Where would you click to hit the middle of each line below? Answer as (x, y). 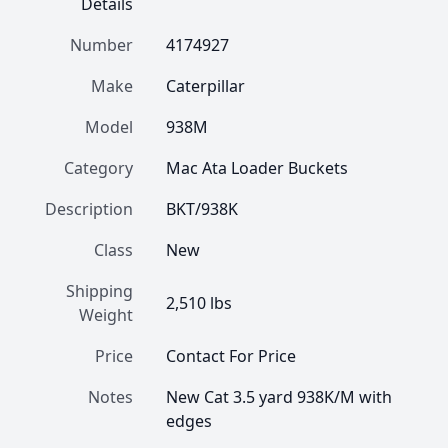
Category (98, 168)
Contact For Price (231, 356)
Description (89, 209)
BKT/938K (202, 209)
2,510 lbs (199, 303)
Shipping (99, 291)
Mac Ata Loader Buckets (257, 168)
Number (101, 45)
